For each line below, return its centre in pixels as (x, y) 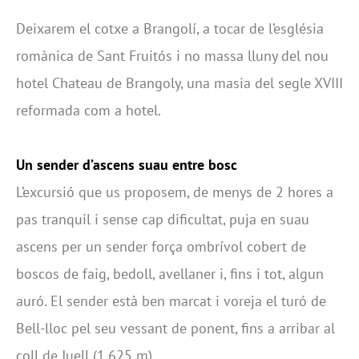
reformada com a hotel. (89, 110)
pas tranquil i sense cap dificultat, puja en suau (163, 219)
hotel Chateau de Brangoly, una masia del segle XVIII (179, 83)
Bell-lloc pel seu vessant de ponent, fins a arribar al (175, 328)
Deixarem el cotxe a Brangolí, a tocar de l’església (170, 28)
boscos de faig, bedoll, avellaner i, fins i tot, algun (170, 274)
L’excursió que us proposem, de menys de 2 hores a (175, 192)
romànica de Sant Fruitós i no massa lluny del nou (172, 56)
